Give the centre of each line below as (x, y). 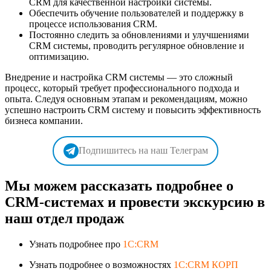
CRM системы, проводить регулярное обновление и (137, 45)
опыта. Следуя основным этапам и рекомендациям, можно (126, 99)
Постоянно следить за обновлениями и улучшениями (139, 34)
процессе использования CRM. (93, 24)
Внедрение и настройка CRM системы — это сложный (119, 77)
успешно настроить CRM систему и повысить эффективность (133, 109)
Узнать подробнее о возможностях (101, 264)
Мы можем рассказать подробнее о (119, 185)
